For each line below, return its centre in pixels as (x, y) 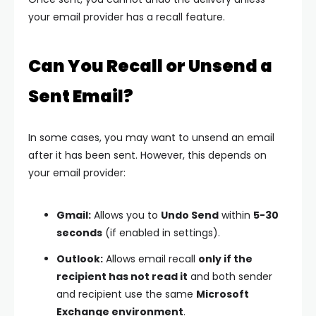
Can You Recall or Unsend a (150, 66)
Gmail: (74, 215)
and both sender (230, 277)
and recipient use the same (126, 294)
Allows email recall (151, 259)
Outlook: (80, 259)
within (236, 215)
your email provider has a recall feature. (127, 17)
